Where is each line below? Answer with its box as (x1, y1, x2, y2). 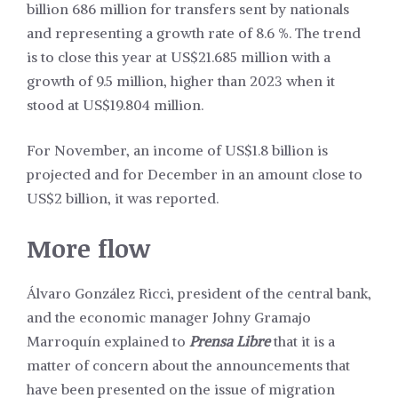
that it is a (270, 332, 335, 351)
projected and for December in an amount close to (27, 165, 362, 184)
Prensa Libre (189, 332, 270, 351)
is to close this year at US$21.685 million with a (27, 48, 330, 67)
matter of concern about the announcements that (27, 356, 350, 375)
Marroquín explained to (27, 332, 189, 351)
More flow (27, 231, 150, 266)
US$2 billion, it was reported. (27, 189, 219, 208)
